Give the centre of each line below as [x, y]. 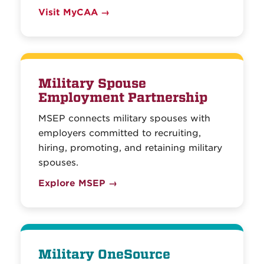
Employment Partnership [123, 98]
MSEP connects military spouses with [124, 118]
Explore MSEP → [78, 183]
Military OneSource [104, 255]
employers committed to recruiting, [120, 133]
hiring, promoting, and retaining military [130, 148]
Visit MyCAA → [74, 12]
